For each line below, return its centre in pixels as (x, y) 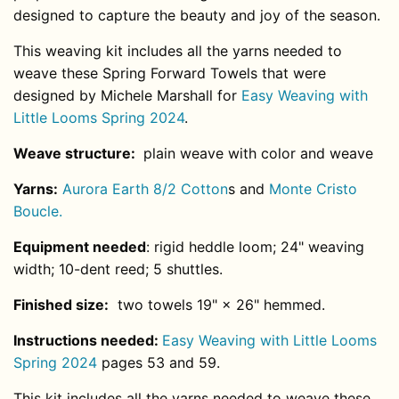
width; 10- (47, 269)
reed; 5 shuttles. (167, 269)
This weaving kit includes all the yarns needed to (178, 50)
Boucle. (38, 211)
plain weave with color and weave (256, 153)
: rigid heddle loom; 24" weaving (255, 246)
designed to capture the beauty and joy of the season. (197, 15)
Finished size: (61, 304)
